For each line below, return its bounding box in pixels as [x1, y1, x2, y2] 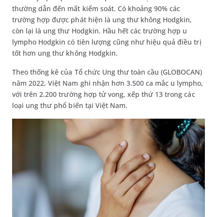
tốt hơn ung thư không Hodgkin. [12, 48, 118, 58]
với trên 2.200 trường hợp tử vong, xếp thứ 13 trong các [12, 89, 195, 99]
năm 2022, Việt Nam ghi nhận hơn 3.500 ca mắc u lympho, [12, 78, 203, 88]
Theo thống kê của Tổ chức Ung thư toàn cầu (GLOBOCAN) [12, 67, 202, 77]
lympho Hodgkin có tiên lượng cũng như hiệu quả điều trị [12, 37, 201, 46]
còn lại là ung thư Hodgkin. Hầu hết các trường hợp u [12, 26, 187, 35]
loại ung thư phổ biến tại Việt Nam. [12, 100, 127, 110]
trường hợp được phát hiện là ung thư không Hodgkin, [12, 15, 192, 24]
